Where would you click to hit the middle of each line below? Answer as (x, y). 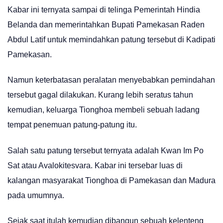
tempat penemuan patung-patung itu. (72, 125)
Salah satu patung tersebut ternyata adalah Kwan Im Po (106, 150)
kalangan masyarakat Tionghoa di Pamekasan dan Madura (111, 180)
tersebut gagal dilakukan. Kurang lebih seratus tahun (100, 95)
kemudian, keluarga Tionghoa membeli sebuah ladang (104, 110)
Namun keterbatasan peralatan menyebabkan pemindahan (111, 80)
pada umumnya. (36, 195)
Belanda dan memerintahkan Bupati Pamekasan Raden (106, 24)
